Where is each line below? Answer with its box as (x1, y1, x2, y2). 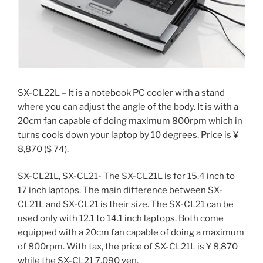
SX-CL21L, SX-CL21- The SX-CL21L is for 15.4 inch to (18, 171, 235, 182)
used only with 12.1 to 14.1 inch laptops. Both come (18, 213, 224, 224)
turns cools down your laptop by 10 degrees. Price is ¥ (18, 129, 238, 140)
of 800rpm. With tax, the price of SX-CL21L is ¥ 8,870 (18, 241, 238, 252)
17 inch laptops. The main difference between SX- (18, 185, 222, 196)
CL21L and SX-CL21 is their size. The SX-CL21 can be (18, 199, 234, 210)
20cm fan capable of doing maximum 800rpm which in (18, 115, 242, 126)
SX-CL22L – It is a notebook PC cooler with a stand (18, 87, 225, 98)
